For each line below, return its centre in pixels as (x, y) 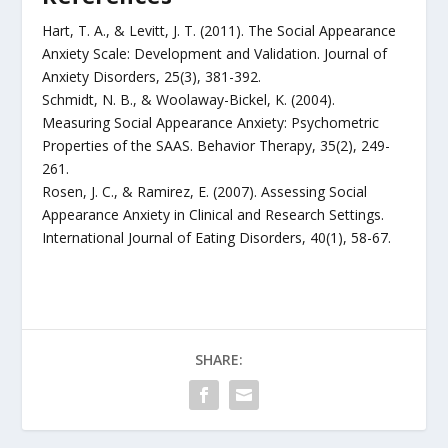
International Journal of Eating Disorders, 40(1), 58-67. (217, 237)
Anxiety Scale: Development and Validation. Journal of (215, 53)
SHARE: (219, 359)
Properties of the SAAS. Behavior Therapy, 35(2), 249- (216, 145)
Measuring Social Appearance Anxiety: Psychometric (211, 122)
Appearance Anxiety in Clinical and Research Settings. (213, 214)
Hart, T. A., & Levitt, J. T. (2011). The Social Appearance (219, 30)
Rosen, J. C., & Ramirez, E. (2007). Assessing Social (205, 191)
